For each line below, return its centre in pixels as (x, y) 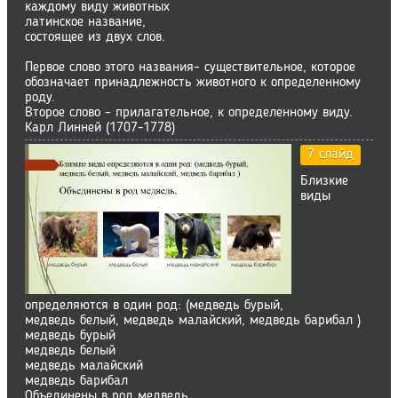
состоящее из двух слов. (95, 37)
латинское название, (85, 22)
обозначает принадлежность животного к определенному (193, 83)
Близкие (324, 181)
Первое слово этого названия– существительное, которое (190, 68)
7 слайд (330, 155)
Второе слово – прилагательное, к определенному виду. (189, 113)
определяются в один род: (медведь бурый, (154, 305)
